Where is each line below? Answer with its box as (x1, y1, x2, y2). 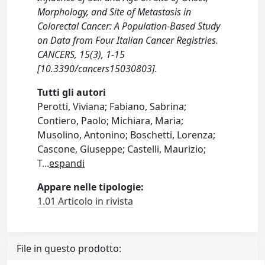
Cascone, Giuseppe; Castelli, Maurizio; (37, 143, 206, 156)
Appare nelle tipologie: (37, 180, 144, 193)
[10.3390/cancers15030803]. (37, 62, 158, 75)
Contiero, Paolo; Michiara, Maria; (37, 114, 184, 127)
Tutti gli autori (37, 86, 106, 99)
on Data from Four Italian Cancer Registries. (37, 34, 219, 47)
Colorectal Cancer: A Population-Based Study (37, 20, 221, 33)
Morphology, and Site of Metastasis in (37, 5, 192, 18)
